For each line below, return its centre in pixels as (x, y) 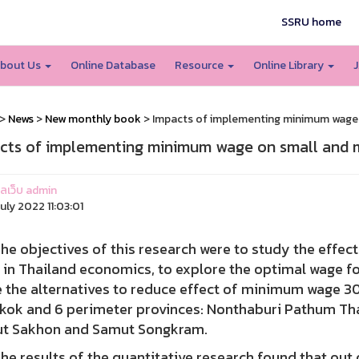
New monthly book (93, 119)
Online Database (113, 65)
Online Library (289, 65)
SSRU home (312, 22)
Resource (200, 65)
